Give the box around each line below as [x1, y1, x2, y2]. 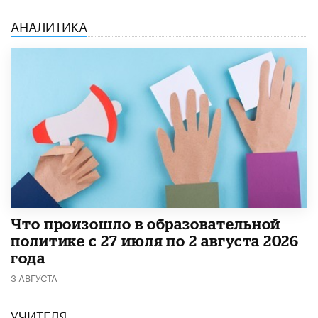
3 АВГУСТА [11, 269, 57, 284]
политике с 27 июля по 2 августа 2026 [11, 231, 299, 249]
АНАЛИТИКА [11, 14, 87, 35]
